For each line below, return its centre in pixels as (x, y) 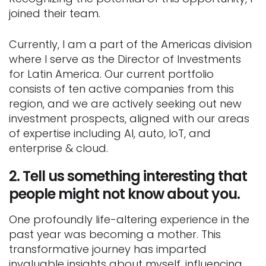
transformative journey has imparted (108, 249)
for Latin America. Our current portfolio (111, 74)
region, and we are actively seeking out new (125, 103)
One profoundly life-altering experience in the (129, 219)
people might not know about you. (124, 194)
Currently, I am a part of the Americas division (130, 44)
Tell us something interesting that (135, 176)
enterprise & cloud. (58, 148)
